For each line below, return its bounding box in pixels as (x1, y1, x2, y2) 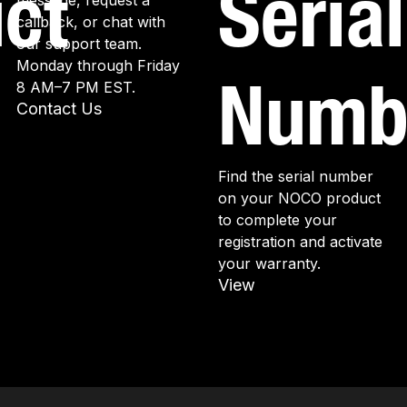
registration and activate (218, 233, 382, 251)
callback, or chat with (16, 13, 165, 31)
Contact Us (16, 99, 102, 118)
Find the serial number (218, 167, 373, 185)
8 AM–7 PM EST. (16, 78, 135, 96)
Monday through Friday (16, 56, 180, 74)
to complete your (218, 211, 337, 229)
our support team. (16, 35, 142, 53)
